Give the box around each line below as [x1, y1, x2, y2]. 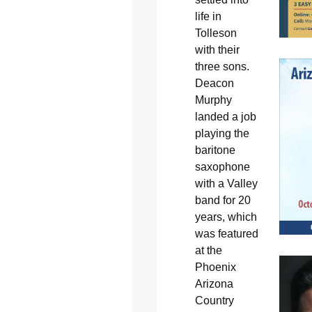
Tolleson [194, 27, 237, 40]
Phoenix [194, 261, 236, 274]
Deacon [194, 77, 234, 90]
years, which [194, 211, 257, 224]
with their [194, 44, 240, 56]
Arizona [194, 278, 233, 290]
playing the [194, 127, 249, 140]
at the [194, 244, 222, 257]
